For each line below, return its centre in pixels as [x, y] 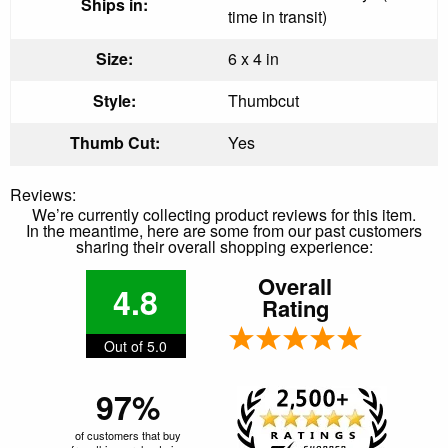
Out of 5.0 [135, 345]
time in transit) [277, 16]
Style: [114, 100]
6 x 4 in [253, 58]
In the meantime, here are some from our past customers [224, 230]
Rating [295, 307]
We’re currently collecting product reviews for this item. [224, 214]
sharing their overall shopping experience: [224, 246]
